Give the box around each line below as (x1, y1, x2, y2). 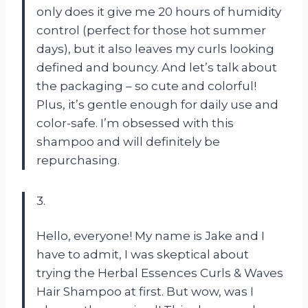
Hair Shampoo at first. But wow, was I (36, 284, 254, 298)
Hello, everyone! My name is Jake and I (36, 228, 265, 243)
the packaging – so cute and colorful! (36, 78, 256, 93)
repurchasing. (36, 153, 120, 167)
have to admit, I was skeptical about (36, 247, 249, 261)
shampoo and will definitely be (36, 134, 220, 148)
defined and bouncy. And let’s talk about (36, 60, 277, 74)
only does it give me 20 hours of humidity (36, 4, 281, 19)
